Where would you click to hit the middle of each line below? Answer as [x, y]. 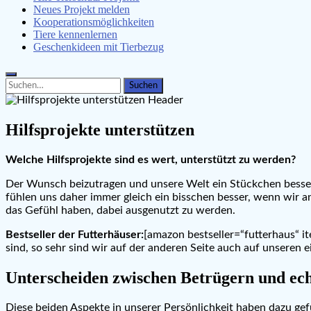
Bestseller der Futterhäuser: [75, 234]
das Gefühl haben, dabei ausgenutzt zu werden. [120, 210]
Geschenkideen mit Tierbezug [99, 47]
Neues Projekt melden [82, 9]
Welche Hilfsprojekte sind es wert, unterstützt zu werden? [151, 159]
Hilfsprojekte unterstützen [100, 129]
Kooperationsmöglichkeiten [94, 22]
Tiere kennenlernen [75, 34]
